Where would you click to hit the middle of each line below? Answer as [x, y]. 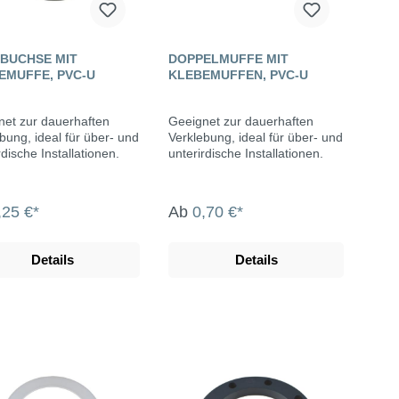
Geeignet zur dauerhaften [241, 122]
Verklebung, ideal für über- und [256, 138]
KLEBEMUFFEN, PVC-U [238, 75]
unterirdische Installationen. [246, 154]
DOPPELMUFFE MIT [228, 59]
